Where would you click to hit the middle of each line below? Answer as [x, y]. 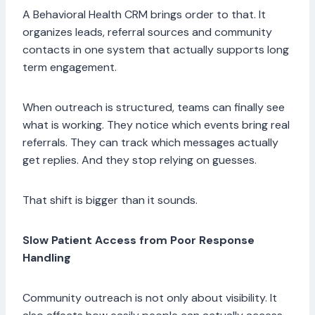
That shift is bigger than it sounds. [111, 200]
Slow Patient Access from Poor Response [139, 240]
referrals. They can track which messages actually [150, 143]
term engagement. [71, 67]
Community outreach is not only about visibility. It [150, 298]
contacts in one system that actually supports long [156, 50]
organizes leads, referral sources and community [147, 32]
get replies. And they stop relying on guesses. [141, 160]
